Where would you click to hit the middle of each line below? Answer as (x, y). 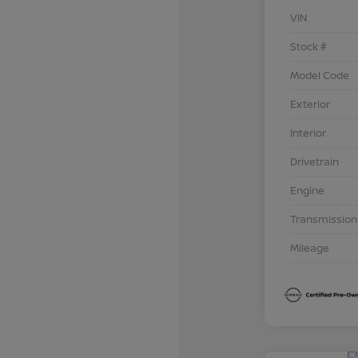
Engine (307, 190)
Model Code (319, 75)
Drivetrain (314, 161)
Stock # (308, 46)
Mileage (309, 247)
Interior (308, 132)
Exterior (310, 103)
